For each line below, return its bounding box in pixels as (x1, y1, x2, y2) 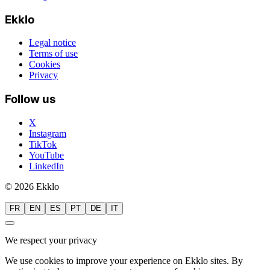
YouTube (29, 149, 64, 160)
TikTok (29, 139, 57, 149)
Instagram (29, 128, 66, 139)
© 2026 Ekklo (5, 181, 59, 192)
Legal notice (29, 37, 76, 48)
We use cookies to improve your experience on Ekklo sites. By (5, 255, 243, 266)
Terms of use (29, 48, 78, 59)
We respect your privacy (5, 234, 97, 245)
